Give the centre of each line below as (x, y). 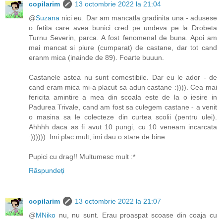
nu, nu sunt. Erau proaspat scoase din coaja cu (136, 215)
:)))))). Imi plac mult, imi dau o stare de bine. (98, 137)
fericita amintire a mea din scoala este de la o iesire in (123, 97)
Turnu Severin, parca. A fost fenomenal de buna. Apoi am (123, 38)
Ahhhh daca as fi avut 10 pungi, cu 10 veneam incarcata (123, 127)
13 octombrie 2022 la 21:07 (118, 201)
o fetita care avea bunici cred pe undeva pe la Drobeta (123, 28)
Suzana (48, 18)
